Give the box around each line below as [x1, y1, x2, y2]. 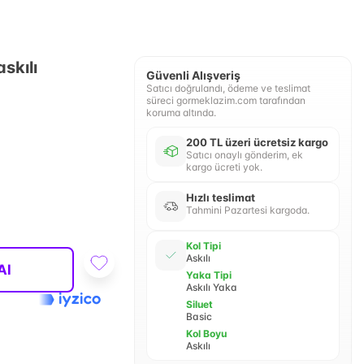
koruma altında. [145, 106, 216, 119]
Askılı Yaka [185, 281, 237, 293]
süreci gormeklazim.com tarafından [145, 94, 305, 106]
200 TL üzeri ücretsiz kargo [185, 136, 328, 149]
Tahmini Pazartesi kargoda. [185, 204, 310, 216]
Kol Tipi [185, 240, 221, 252]
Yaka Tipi [185, 269, 232, 281]
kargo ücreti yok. [185, 161, 262, 173]
